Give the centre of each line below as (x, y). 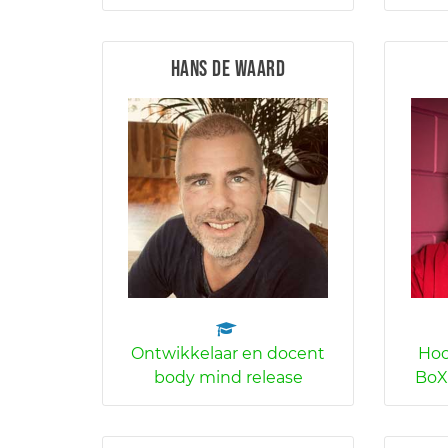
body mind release (228, 377)
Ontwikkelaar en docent (228, 353)
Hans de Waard (228, 69)
